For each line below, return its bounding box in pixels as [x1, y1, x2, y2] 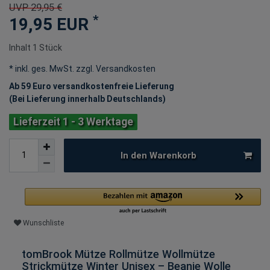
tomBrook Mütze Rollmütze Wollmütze [22, 247, 215, 260]
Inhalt [9, 43, 33, 53]
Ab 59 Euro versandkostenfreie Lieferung [9, 81, 174, 92]
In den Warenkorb [120, 149, 196, 161]
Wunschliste [23, 219, 64, 228]
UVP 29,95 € [9, 1, 62, 14]
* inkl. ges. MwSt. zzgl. [9, 64, 94, 74]
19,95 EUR [9, 14, 93, 35]
